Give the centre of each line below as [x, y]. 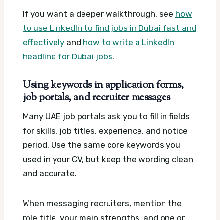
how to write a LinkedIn [129, 42]
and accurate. [50, 173]
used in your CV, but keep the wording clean [108, 159]
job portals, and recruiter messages [96, 98]
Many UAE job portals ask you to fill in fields [106, 116]
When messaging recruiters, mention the [102, 203]
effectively [43, 42]
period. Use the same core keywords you [101, 145]
